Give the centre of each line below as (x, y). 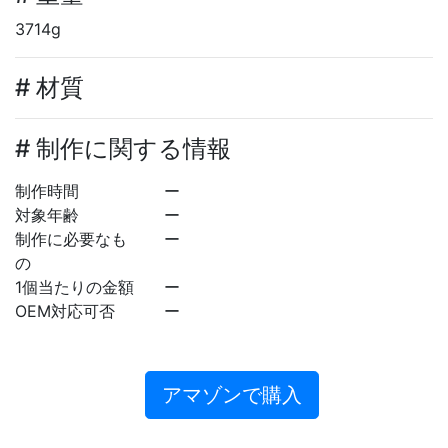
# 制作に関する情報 (123, 148)
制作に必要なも (71, 238)
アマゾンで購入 (232, 394)
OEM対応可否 (65, 310)
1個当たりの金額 (74, 286)
